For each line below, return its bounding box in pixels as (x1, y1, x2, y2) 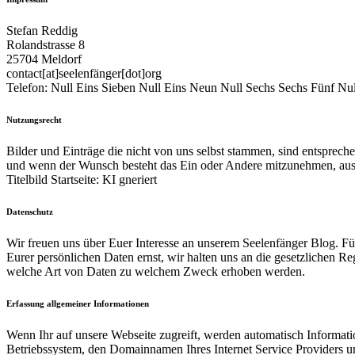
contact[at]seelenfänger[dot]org (6, 66, 162, 80)
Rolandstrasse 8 (6, 37, 85, 52)
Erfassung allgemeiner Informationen (6, 298, 149, 308)
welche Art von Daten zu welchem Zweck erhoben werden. (6, 264, 305, 278)
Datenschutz (6, 206, 53, 216)
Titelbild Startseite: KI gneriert (6, 172, 157, 186)
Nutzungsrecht (6, 114, 62, 124)
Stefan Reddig (6, 23, 78, 37)
